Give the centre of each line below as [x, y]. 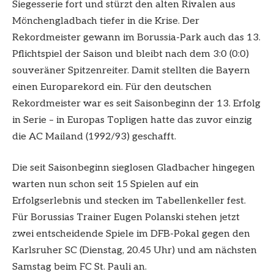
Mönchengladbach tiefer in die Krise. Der [106, 21]
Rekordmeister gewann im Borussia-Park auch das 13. [136, 37]
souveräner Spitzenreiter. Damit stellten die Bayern [131, 70]
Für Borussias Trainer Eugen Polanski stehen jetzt [126, 218]
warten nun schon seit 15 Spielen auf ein [106, 185]
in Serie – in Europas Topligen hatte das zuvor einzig [132, 120]
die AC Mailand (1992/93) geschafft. [94, 136]
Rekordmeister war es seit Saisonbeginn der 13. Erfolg [136, 103]
